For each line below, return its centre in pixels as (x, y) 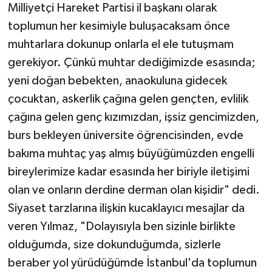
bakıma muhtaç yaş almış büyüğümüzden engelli (131, 153)
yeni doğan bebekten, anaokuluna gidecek (117, 80)
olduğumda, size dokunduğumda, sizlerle (114, 244)
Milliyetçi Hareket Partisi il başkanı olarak (112, 8)
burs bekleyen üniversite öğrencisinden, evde (125, 135)
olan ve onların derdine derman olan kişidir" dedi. (134, 190)
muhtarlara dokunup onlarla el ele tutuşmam (121, 44)
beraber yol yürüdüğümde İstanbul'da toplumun (132, 263)
